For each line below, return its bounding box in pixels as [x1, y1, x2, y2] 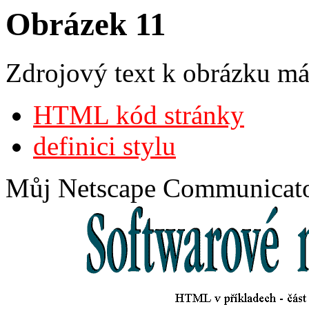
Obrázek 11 [6, 6, 166, 42]
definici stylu [33, 131, 176, 161]
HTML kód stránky [33, 100, 244, 130]
